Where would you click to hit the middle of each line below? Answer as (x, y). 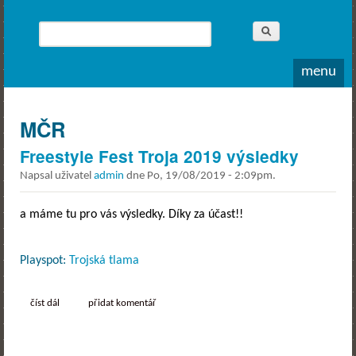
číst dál (44, 303)
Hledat (59, 31)
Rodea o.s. (50, 23)
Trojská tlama (104, 261)
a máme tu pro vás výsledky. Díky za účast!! (132, 215)
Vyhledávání (87, 50)
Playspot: (44, 261)
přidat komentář (122, 303)
